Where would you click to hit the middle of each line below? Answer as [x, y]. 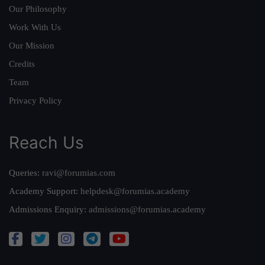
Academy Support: [45, 191]
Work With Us [35, 27]
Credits [22, 64]
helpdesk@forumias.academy [135, 191]
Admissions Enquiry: [49, 209]
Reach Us [46, 142]
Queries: [25, 172]
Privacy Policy [35, 100]
